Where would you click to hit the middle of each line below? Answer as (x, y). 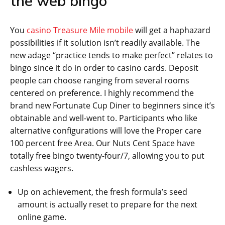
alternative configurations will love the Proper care (106, 131)
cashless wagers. (42, 168)
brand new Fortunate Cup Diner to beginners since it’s (113, 106)
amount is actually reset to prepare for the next (107, 205)
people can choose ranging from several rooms (100, 81)
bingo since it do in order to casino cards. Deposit (104, 68)
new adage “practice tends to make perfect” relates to (111, 55)
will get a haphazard (172, 30)
